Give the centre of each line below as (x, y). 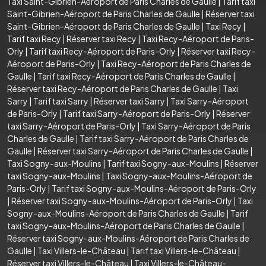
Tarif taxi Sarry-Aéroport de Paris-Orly (137, 113)
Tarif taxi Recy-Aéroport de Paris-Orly (102, 51)
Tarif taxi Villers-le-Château (183, 250)
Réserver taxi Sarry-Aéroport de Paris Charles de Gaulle (143, 151)
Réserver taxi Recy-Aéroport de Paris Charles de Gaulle (112, 88)
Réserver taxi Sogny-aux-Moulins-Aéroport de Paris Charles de (128, 238)
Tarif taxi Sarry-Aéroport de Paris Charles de (164, 138)
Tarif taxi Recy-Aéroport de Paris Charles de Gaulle (134, 76)
